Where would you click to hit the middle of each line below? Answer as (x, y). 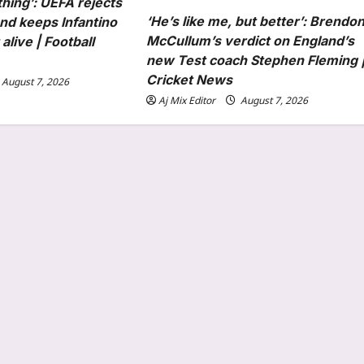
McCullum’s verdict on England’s (251, 40)
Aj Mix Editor (187, 100)
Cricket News (190, 79)
